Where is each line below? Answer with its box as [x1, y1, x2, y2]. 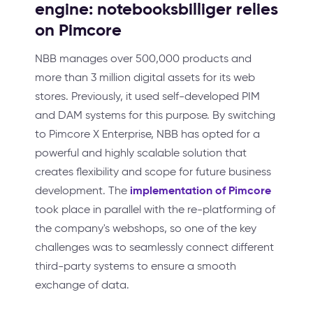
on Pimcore [35, 20, 122, 41]
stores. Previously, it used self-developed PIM [35, 89, 260, 103]
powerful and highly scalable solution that [35, 146, 247, 159]
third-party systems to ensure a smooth [35, 259, 236, 272]
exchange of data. [35, 278, 129, 291]
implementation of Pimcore [130, 183, 271, 198]
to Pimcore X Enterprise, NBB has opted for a [35, 127, 260, 140]
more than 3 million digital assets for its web [35, 71, 255, 84]
